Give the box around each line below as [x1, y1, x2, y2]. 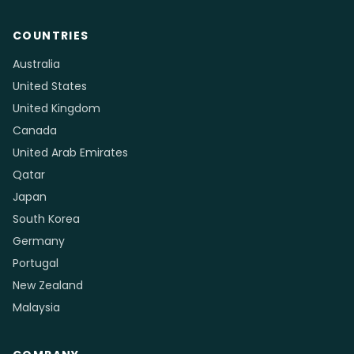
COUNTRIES [13, 28, 89, 43]
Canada [13, 122, 57, 138]
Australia [13, 56, 60, 72]
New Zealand [13, 277, 83, 293]
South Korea [13, 211, 80, 227]
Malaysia [13, 299, 60, 315]
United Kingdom [13, 100, 100, 116]
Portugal [13, 255, 58, 271]
